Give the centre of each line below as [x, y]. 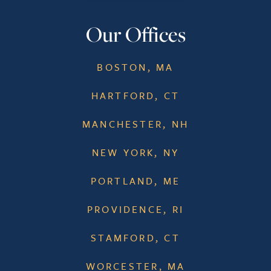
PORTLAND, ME [135, 181]
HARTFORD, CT [135, 95]
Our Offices [135, 34]
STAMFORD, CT [135, 237]
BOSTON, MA [135, 67]
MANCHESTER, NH [135, 124]
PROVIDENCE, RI [135, 209]
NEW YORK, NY [135, 152]
